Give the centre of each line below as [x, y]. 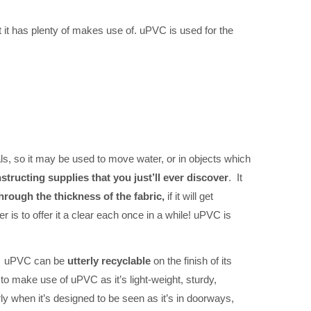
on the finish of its [191, 260]
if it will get [190, 196]
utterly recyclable [109, 260]
